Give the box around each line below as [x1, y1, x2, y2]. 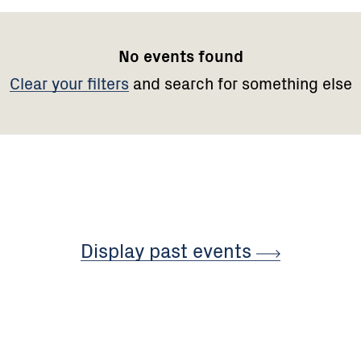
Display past [81, 235, 193, 263]
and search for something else [128, 70, 352, 94]
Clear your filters [9, 70, 129, 94]
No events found [118, 44, 243, 68]
